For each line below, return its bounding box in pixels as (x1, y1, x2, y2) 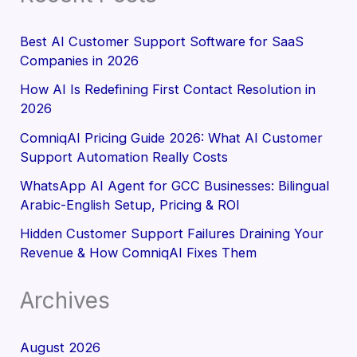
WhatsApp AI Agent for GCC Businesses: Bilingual (20, 177, 330, 194)
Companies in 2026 (20, 53, 139, 69)
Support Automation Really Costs (20, 148, 229, 165)
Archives (20, 286, 111, 314)
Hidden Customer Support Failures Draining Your (20, 226, 324, 242)
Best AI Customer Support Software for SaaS (20, 33, 304, 50)
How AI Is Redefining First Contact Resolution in (20, 81, 316, 98)
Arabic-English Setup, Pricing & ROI (20, 196, 241, 213)
